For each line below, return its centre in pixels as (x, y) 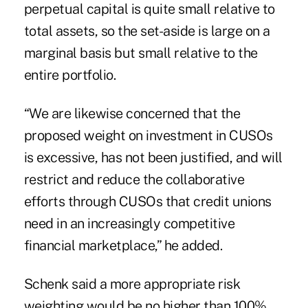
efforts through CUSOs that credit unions (147, 201)
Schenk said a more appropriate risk (132, 284)
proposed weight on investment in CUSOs (148, 135)
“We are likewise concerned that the (132, 113)
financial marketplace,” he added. (123, 245)
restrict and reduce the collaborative (134, 179)
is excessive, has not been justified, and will (153, 157)
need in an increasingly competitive (129, 223)
